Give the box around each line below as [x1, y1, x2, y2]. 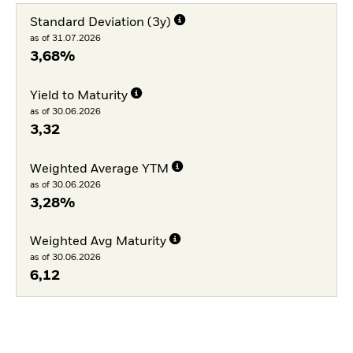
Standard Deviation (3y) [29, 17, 171, 29]
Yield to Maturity [29, 89, 128, 102]
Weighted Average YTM [29, 162, 169, 176]
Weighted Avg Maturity [29, 236, 166, 249]
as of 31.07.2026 [29, 34, 101, 43]
